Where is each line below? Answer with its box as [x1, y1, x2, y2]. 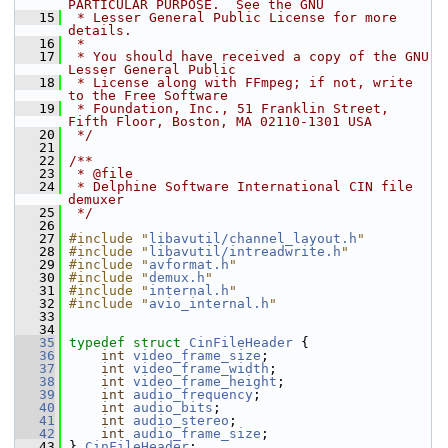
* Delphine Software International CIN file [69, 179, 413, 194]
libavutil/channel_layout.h [149, 231, 357, 246]
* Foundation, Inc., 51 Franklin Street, [69, 101, 389, 116]
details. [68, 23, 132, 38]
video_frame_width [133, 361, 269, 376]
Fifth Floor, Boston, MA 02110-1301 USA [68, 114, 372, 129]
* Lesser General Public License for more [69, 10, 397, 25]
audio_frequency [133, 387, 253, 402]
